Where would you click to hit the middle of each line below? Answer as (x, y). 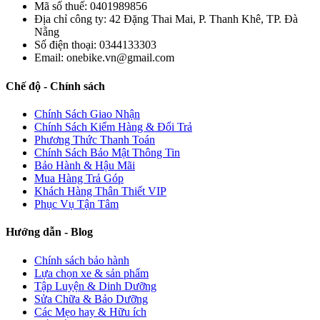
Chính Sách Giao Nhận (87, 114)
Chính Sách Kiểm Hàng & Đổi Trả (113, 126)
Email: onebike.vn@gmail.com (104, 58)
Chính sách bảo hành (82, 260)
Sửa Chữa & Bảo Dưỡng (91, 299)
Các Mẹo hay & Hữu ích (90, 311)
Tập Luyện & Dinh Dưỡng (95, 286)
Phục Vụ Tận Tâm (76, 204)
